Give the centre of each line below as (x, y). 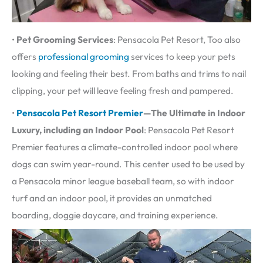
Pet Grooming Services (65, 40)
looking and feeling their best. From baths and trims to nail (129, 74)
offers (25, 57)
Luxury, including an (53, 130)
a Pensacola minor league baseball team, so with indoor (123, 181)
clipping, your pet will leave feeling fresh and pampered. (123, 91)
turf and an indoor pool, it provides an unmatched (112, 198)
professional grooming (85, 57)
